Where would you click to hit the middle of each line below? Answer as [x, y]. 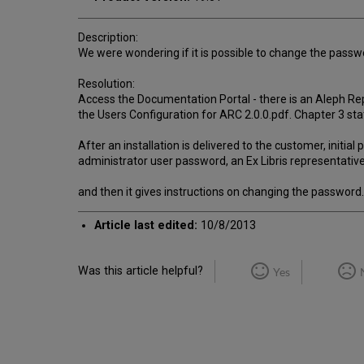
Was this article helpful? [141, 271]
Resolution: [106, 83]
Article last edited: [146, 225]
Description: [108, 37]
